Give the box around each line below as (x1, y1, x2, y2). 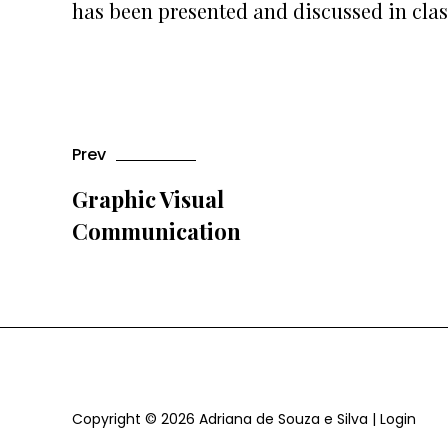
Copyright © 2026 (72, 409, 199, 429)
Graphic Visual (72, 184, 224, 214)
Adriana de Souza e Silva (199, 409, 368, 429)
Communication (72, 216, 241, 246)
